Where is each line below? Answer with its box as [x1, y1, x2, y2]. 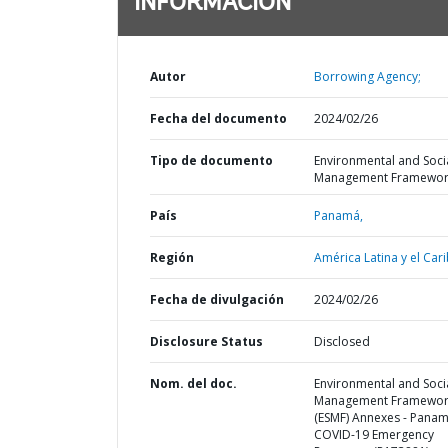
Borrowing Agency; [313, 68, 421, 85]
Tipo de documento [150, 152, 273, 169]
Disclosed [313, 333, 370, 350]
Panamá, [313, 207, 363, 224]
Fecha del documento [150, 110, 287, 127]
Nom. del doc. [150, 375, 237, 392]
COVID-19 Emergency [313, 426, 434, 443]
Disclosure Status [150, 333, 263, 350]
